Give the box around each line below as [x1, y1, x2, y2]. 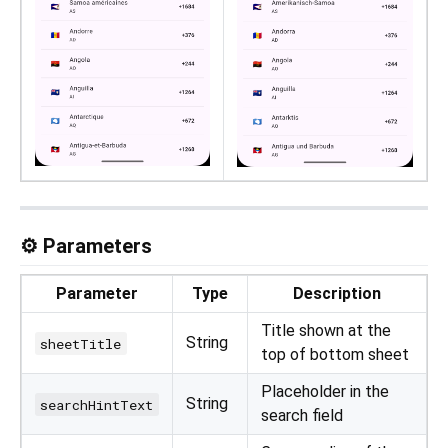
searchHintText [40, 395, 154, 414]
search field [261, 406, 343, 426]
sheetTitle [40, 334, 122, 353]
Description [293, 284, 381, 304]
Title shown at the [261, 321, 391, 341]
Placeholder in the [261, 382, 389, 402]
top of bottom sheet [261, 345, 409, 365]
